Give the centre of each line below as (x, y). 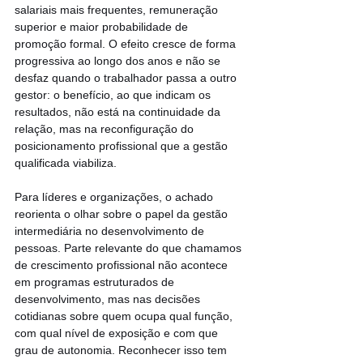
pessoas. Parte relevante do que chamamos (130, 248)
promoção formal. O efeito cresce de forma (127, 44)
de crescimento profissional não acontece (123, 265)
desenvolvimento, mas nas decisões (109, 299)
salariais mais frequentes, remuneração (118, 10)
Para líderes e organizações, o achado (115, 197)
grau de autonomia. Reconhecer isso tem (122, 350)
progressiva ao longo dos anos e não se (119, 61)
